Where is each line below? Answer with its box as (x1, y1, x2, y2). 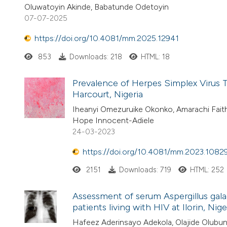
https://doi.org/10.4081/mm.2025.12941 (34, 33, 179, 44)
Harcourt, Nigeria (72, 88, 143, 100)
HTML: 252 (190, 165, 224, 175)
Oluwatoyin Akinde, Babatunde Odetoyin (24, 2, 169, 12)
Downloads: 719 (119, 165, 171, 175)
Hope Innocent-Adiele (72, 115, 154, 125)
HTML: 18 (141, 52, 170, 61)
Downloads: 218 (69, 52, 122, 61)
